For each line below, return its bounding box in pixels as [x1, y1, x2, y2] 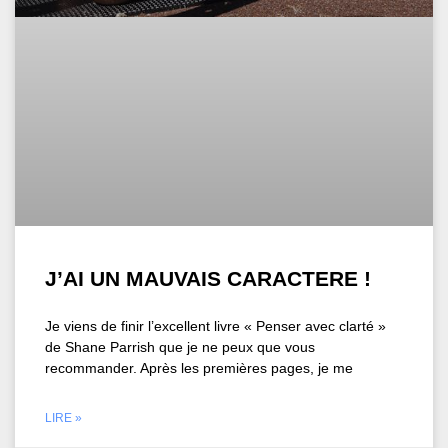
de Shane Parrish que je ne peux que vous [45, 338, 315, 355]
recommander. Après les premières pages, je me [45, 359, 353, 376]
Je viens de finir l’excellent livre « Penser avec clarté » [45, 317, 386, 334]
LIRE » [45, 410, 82, 425]
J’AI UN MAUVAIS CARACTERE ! [45, 266, 371, 290]
